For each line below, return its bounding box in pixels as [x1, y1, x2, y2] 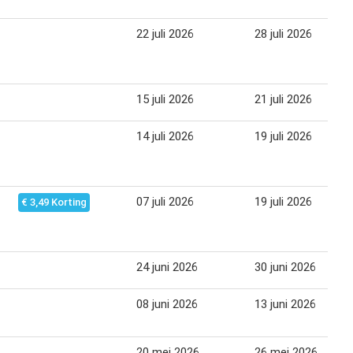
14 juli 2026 [136, 128, 194, 143]
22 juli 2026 [136, 26, 194, 41]
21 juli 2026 [255, 91, 312, 106]
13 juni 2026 [255, 296, 316, 311]
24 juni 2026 [136, 259, 198, 274]
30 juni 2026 [255, 259, 316, 274]
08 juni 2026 [136, 296, 198, 311]
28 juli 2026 [255, 26, 312, 41]
